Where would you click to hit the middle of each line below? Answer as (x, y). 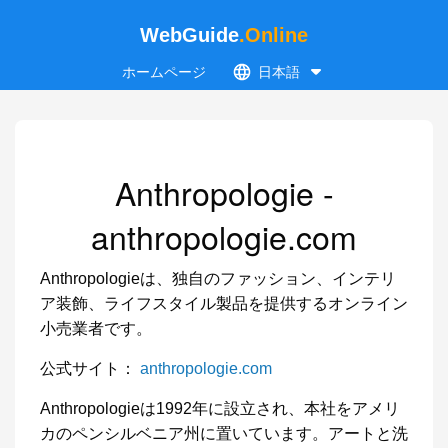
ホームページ (164, 72)
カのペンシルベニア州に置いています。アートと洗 (224, 433)
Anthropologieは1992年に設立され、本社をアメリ (220, 408)
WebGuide (189, 35)
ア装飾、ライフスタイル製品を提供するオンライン (224, 303)
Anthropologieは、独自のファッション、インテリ (218, 278)
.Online (273, 35)
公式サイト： (90, 368)
